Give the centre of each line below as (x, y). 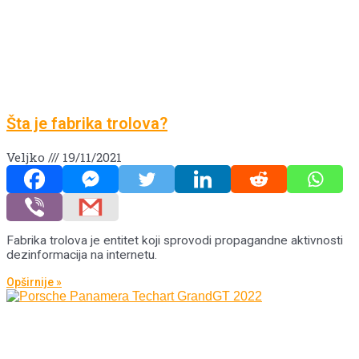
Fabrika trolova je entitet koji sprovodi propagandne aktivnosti (175, 241)
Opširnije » (34, 282)
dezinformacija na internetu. (82, 255)
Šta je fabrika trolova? (87, 123)
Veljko (27, 157)
